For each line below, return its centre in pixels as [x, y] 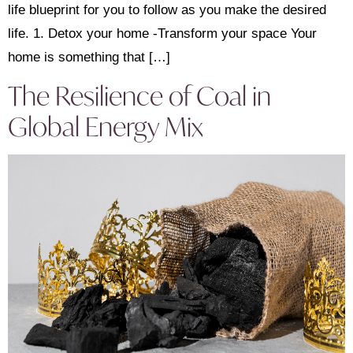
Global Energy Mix [106, 127]
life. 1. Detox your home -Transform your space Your [162, 33]
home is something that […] [89, 57]
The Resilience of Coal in [139, 96]
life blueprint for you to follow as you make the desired [167, 10]
